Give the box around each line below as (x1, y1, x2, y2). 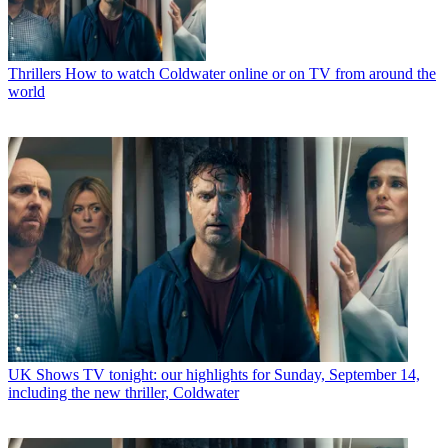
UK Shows (8, 365, 79, 383)
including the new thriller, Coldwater (8, 383, 239, 401)
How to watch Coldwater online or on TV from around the (65, 64, 436, 82)
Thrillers (8, 64, 61, 82)
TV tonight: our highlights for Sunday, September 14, (83, 365, 420, 383)
